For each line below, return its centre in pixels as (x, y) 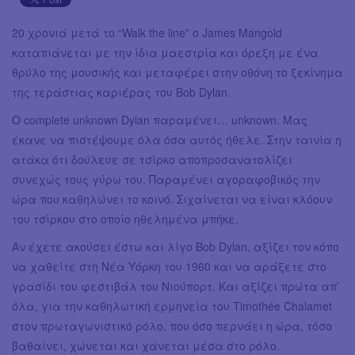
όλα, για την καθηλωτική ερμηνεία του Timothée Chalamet (174, 305)
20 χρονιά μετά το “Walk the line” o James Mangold (147, 32)
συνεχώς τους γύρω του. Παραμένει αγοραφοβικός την (166, 179)
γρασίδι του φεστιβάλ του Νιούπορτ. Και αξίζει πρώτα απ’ (176, 286)
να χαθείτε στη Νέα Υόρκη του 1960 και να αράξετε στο (169, 266)
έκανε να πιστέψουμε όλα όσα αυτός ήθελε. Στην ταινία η (177, 139)
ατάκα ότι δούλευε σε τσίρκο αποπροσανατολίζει (152, 159)
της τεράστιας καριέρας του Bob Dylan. (123, 92)
